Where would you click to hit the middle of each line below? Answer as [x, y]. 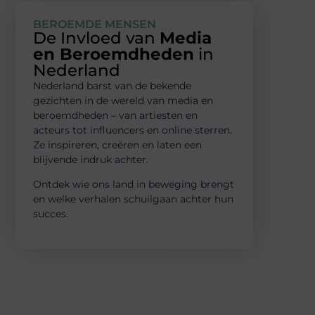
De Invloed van [96, 38]
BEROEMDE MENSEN [95, 24]
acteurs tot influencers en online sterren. [133, 130]
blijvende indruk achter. [91, 159]
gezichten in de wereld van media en [123, 100]
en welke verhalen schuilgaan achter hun [133, 199]
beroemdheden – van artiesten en [115, 115]
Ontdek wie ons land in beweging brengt [134, 184]
